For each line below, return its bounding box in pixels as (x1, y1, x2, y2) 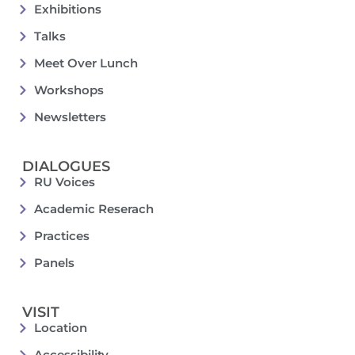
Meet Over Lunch (33, 55, 138, 71)
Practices (33, 228, 90, 244)
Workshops (33, 82, 104, 98)
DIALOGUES (22, 158, 110, 176)
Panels (33, 255, 74, 271)
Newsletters (33, 109, 106, 125)
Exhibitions (33, 2, 101, 17)
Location (33, 320, 87, 336)
